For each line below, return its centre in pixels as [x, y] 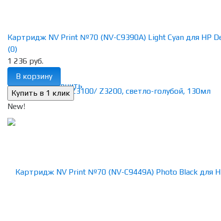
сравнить [65, 86]
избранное [27, 86]
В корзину [34, 76]
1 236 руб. [25, 61]
